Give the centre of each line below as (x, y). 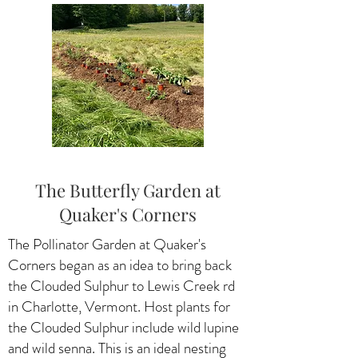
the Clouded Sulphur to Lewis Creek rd (121, 285)
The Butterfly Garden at (128, 190)
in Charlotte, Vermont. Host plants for (119, 306)
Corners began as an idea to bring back (120, 265)
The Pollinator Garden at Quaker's (107, 244)
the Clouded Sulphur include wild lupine (123, 327)
